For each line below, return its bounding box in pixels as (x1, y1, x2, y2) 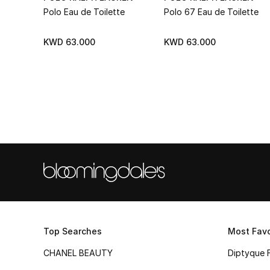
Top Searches (43, 226, 102, 236)
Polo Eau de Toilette (43, 6, 125, 17)
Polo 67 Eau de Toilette (164, 6, 259, 17)
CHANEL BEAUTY (43, 248, 113, 258)
